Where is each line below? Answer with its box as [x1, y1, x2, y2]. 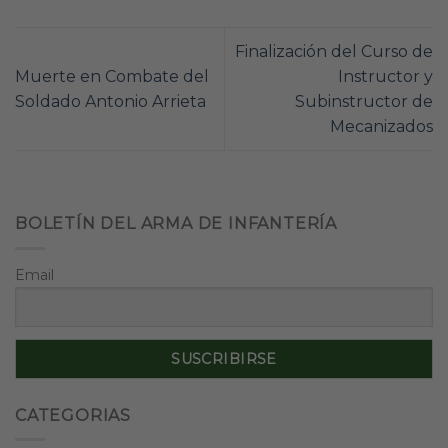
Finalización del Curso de [235, 42, 433, 62]
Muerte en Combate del [15, 67, 209, 87]
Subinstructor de [295, 92, 433, 112]
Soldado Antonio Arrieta [15, 92, 206, 112]
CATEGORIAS [15, 405, 131, 425]
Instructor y [338, 67, 433, 87]
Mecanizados [330, 117, 433, 137]
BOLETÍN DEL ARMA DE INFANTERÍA [15, 214, 337, 234]
